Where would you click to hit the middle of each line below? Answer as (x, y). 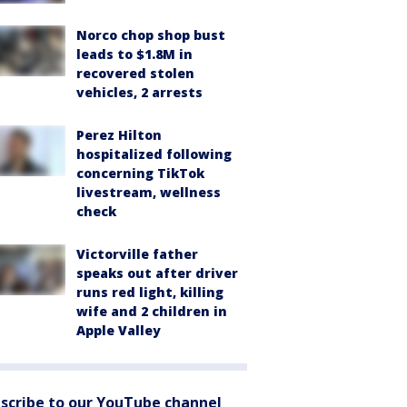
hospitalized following (154, 154)
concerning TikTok (140, 173)
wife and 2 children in (152, 311)
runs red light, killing (150, 292)
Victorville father (137, 253)
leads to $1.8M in (134, 54)
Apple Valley (119, 330)
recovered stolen (135, 73)
